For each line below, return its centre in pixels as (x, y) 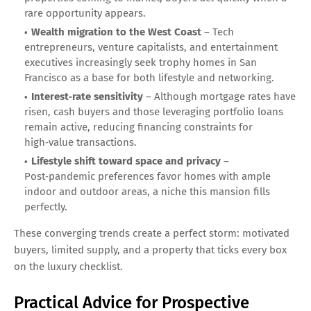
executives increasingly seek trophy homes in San (141, 63)
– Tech (218, 32)
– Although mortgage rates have (219, 97)
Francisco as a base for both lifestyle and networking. (149, 78)
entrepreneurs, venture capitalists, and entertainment (151, 48)
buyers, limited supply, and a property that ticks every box (150, 250)
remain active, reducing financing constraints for (138, 127)
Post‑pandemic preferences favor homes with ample (148, 177)
